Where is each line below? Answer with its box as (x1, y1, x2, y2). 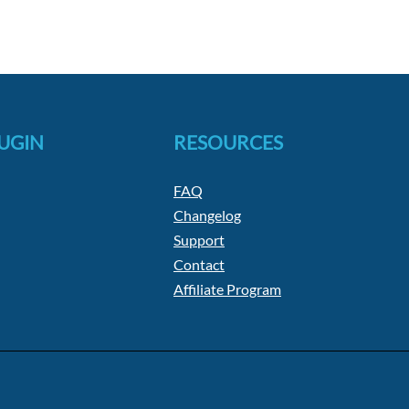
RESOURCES (173, 131, 283, 154)
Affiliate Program (173, 280, 281, 299)
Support (173, 231, 225, 249)
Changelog (173, 206, 241, 225)
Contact (173, 256, 225, 274)
